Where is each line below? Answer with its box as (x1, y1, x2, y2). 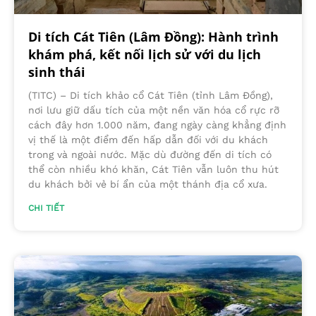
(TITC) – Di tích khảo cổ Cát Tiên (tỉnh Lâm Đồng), (28, 89, 273, 101)
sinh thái (28, 63, 85, 80)
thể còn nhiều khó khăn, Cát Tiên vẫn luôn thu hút (28, 163, 279, 175)
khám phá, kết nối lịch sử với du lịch (28, 45, 261, 63)
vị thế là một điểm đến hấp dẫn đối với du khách (28, 133, 268, 145)
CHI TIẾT (28, 202, 64, 213)
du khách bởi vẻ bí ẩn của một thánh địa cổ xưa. (28, 178, 267, 190)
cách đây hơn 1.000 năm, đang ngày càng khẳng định (28, 119, 286, 130)
